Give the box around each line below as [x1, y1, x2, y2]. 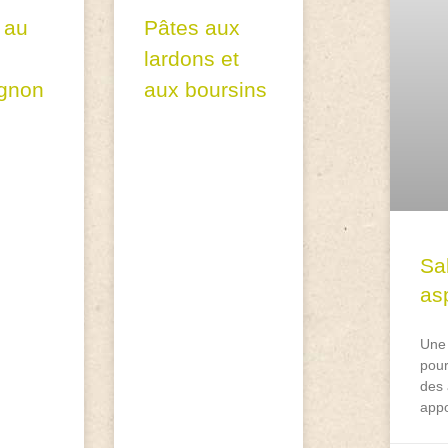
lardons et [144, 47, 240, 71]
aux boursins [144, 78, 268, 102]
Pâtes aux [144, 16, 241, 40]
